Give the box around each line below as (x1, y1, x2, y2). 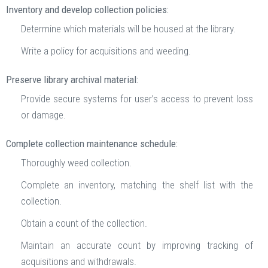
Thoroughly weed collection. (21, 157, 132, 169)
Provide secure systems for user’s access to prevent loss (21, 93, 253, 105)
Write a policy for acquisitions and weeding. (21, 45, 191, 57)
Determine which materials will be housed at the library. (21, 23, 236, 35)
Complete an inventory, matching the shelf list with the (21, 179, 253, 191)
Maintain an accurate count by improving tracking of (21, 239, 253, 252)
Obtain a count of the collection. (21, 217, 147, 230)
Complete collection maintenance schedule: (6, 138, 178, 150)
